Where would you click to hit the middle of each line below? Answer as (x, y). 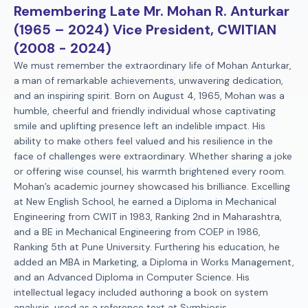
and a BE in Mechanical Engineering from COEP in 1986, (137, 232)
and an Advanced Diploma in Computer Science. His (132, 277)
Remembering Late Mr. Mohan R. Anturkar (152, 11)
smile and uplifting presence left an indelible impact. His (140, 126)
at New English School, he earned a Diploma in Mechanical (145, 201)
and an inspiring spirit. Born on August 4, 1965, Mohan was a (149, 96)
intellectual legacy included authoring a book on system (141, 292)
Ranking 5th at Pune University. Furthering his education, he (147, 247)
